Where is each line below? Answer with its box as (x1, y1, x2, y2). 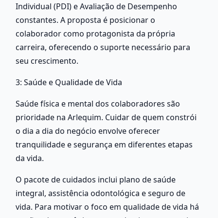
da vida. (16, 152, 44, 163)
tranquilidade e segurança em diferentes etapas (16, 139, 193, 150)
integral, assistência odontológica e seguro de (16, 187, 185, 199)
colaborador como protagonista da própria (16, 28, 175, 39)
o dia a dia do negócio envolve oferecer (16, 125, 160, 136)
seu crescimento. (16, 55, 78, 66)
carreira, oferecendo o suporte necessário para (16, 41, 190, 53)
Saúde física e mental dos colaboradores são (16, 98, 180, 109)
